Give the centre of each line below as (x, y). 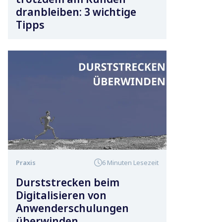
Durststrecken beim (68, 182)
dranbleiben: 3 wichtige (76, 12)
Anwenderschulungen (72, 208)
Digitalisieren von (61, 195)
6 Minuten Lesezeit (130, 162)
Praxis (26, 162)
